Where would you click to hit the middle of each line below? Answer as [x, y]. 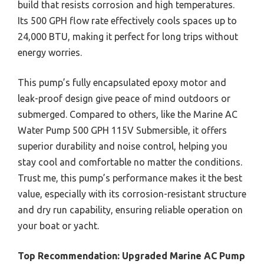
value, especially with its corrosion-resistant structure [132, 194]
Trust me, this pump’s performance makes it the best [130, 178]
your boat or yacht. [58, 225]
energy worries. [50, 52]
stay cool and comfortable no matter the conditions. [130, 162]
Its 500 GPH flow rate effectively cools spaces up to [127, 20]
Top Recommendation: [69, 255]
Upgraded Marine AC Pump [184, 255]
